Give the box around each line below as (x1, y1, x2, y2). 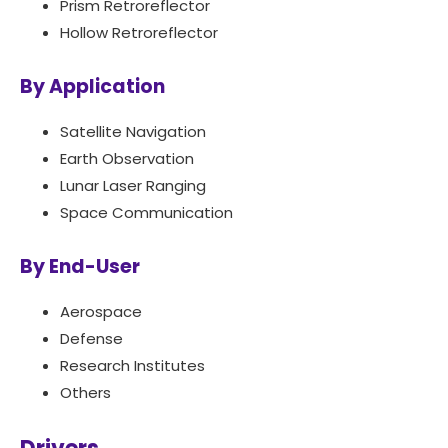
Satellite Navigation (60, 121, 206, 143)
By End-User (20, 253, 140, 281)
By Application (20, 73, 165, 101)
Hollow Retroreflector (60, 22, 218, 44)
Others (60, 382, 111, 404)
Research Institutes (60, 355, 205, 377)
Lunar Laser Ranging (60, 175, 206, 197)
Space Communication (60, 202, 233, 224)
